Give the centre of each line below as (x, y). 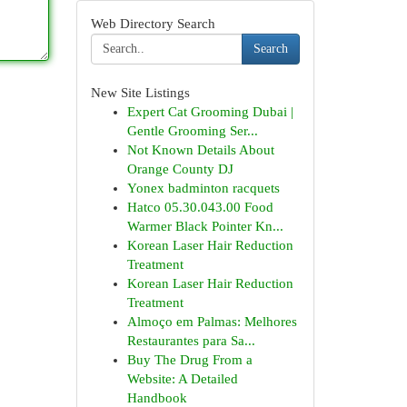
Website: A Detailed (182, 379)
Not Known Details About (200, 150)
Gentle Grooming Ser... (192, 131)
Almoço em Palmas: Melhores (212, 322)
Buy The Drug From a (189, 360)
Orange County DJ (180, 169)
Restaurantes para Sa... (191, 341)
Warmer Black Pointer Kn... (205, 226)
